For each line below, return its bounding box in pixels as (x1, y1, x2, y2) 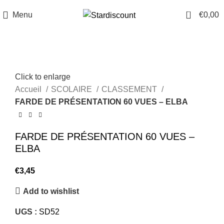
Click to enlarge (15, 72, 70, 81)
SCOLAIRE (51, 85, 94, 94)
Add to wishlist (23, 186, 79, 195)
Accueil (15, 85, 43, 94)
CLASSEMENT (101, 85, 159, 94)
